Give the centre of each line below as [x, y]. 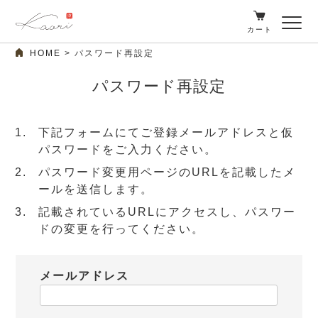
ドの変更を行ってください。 [122, 229]
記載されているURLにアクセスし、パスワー [168, 212]
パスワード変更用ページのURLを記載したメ [168, 172]
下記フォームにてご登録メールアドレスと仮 [166, 132]
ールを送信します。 [96, 189]
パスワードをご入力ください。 [128, 149]
